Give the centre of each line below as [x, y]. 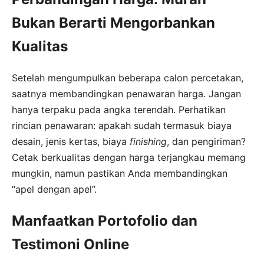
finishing [148, 141]
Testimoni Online [70, 244]
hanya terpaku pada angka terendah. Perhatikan [119, 109]
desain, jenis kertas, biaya [71, 141]
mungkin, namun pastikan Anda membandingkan [120, 173]
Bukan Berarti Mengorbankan [113, 22]
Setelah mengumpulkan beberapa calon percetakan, [128, 77]
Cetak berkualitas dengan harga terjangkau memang [129, 157]
